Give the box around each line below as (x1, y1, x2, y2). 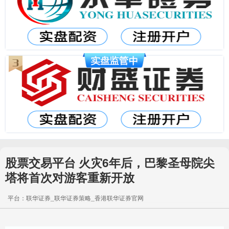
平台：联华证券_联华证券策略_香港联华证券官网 (8, 193, 144, 202)
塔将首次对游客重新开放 (5, 169, 134, 186)
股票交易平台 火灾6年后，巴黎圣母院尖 (5, 154, 215, 171)
